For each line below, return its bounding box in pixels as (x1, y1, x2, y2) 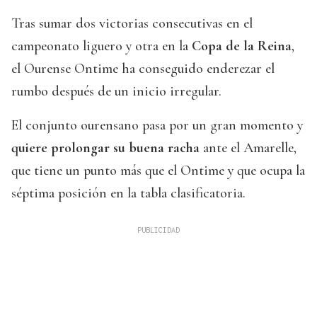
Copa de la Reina (192, 38, 292, 55)
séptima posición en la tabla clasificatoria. (11, 185, 246, 202)
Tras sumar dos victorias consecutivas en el (11, 15, 253, 33)
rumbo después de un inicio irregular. (11, 83, 221, 100)
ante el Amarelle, (200, 139, 296, 157)
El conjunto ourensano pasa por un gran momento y (11, 117, 303, 134)
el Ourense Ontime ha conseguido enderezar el (11, 60, 275, 78)
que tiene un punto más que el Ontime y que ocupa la (11, 162, 305, 180)
